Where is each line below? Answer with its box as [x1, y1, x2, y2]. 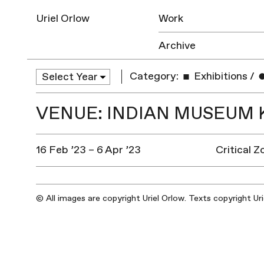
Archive [159, 39, 196, 52]
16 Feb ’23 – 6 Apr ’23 [35, 143, 141, 157]
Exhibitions [192, 70, 248, 84]
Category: [130, 70, 179, 84]
